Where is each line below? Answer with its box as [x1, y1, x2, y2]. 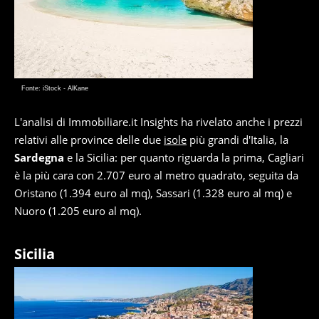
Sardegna [14, 150, 64, 165]
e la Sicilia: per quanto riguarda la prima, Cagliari [64, 150, 304, 165]
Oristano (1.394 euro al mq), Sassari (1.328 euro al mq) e [14, 186, 292, 201]
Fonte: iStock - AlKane [21, 85, 88, 93]
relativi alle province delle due [14, 132, 164, 147]
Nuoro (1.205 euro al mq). [14, 204, 142, 219]
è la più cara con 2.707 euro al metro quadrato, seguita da [14, 168, 298, 183]
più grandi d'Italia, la [187, 132, 288, 147]
